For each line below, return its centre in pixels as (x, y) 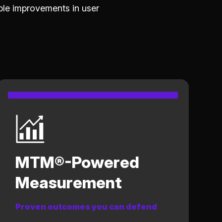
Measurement (68, 182)
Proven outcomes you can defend (86, 206)
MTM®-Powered (77, 162)
